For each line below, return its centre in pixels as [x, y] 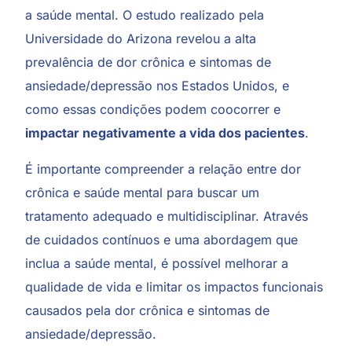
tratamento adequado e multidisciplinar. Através [167, 216]
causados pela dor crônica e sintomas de [148, 310]
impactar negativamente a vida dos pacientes [165, 132]
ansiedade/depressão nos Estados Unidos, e [158, 85]
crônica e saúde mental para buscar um [143, 192]
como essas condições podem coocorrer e [153, 109]
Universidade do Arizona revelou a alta [141, 38]
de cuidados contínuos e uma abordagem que [162, 239]
